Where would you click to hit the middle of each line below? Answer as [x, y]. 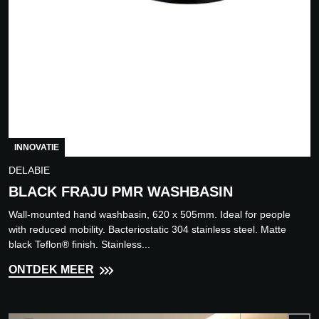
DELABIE [29, 171]
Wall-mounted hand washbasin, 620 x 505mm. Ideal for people [150, 215]
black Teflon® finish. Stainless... [79, 245]
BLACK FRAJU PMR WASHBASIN [121, 192]
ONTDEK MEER [51, 270]
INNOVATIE [37, 148]
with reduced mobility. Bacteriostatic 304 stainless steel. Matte [147, 230]
